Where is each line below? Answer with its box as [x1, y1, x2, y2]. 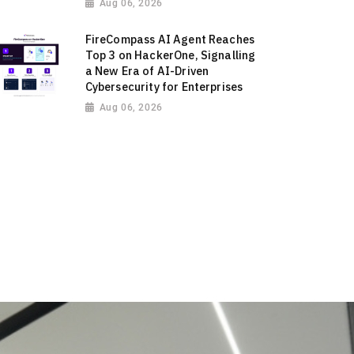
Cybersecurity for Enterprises [85, 79, 243, 95]
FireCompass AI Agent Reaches [85, 32, 255, 47]
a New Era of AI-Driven [85, 63, 209, 79]
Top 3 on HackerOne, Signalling [85, 47, 256, 63]
